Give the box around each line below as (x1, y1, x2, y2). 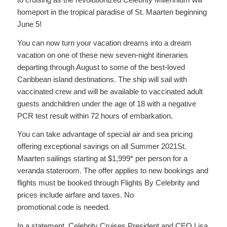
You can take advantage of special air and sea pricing (17, 130, 193, 139)
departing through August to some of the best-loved (17, 62, 185, 71)
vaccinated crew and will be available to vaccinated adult (17, 87, 203, 96)
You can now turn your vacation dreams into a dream (17, 38, 192, 47)
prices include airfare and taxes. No (17, 191, 134, 200)
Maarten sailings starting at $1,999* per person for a (17, 154, 187, 163)
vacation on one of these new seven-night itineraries (17, 50, 188, 59)
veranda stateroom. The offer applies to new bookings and (17, 166, 208, 175)
